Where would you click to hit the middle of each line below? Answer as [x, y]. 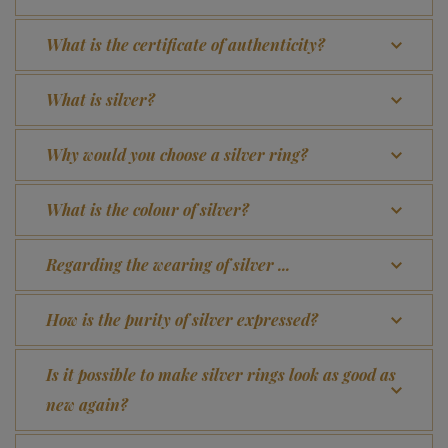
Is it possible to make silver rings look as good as [221, 374]
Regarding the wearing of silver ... [168, 264]
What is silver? [100, 99]
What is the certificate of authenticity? [185, 44]
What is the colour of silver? [147, 209]
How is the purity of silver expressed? [182, 319]
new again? [87, 404]
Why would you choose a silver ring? [177, 154]
